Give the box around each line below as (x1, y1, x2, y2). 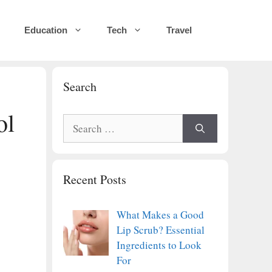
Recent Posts (63, 171, 126, 188)
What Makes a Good (116, 208, 204, 222)
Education (24, 25, 67, 35)
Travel (166, 25, 192, 35)
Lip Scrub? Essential (116, 223, 205, 237)
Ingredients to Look (116, 238, 202, 252)
